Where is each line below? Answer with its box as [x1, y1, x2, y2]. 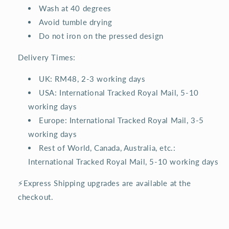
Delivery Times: [18, 52, 76, 62]
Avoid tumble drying [39, 17, 112, 27]
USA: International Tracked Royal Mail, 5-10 [39, 87, 199, 97]
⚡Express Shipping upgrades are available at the [18, 178, 191, 188]
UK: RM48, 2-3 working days [39, 74, 146, 83]
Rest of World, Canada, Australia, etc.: [39, 143, 176, 152]
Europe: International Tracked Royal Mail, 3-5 [39, 115, 204, 125]
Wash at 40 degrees [39, 3, 111, 13]
